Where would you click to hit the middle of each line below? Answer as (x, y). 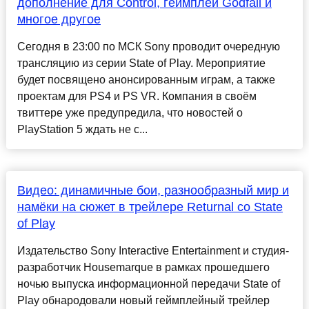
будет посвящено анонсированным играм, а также (146, 80)
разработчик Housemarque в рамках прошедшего (143, 268)
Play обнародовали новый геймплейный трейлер (143, 301)
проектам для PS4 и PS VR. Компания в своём (137, 97)
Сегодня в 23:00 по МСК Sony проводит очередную (148, 47)
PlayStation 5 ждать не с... (82, 130)
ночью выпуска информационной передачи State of (148, 284)
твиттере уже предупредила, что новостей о (130, 113)
